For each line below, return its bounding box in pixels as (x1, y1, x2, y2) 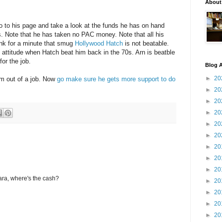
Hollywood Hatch (75, 40, 123, 48)
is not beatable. (123, 40, 169, 48)
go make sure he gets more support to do (57, 75, 175, 83)
